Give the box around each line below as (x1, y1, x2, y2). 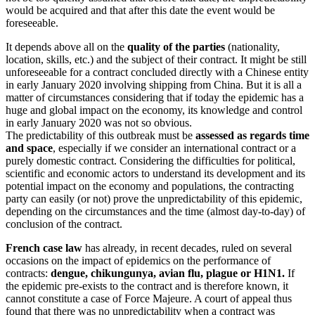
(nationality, (225, 41, 280, 53)
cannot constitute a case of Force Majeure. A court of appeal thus (6, 292, 292, 305)
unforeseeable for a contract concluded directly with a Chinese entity (6, 66, 309, 79)
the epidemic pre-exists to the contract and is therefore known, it (6, 280, 288, 292)
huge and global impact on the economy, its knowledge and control (6, 104, 302, 117)
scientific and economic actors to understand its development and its (6, 167, 305, 180)
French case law (6, 242, 82, 255)
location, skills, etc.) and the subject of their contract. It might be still (6, 53, 307, 66)
